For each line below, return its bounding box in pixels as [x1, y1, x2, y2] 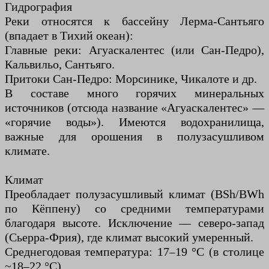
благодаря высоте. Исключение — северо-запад [5, 216, 264, 230]
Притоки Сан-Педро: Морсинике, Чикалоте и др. [5, 72, 257, 86]
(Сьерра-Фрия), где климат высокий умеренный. [5, 231, 253, 244]
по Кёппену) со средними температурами [5, 202, 264, 216]
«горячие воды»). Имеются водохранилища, [5, 115, 264, 129]
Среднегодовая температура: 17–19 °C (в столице [5, 245, 264, 259]
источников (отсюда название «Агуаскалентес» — [5, 101, 264, 115]
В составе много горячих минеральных [5, 86, 264, 100]
